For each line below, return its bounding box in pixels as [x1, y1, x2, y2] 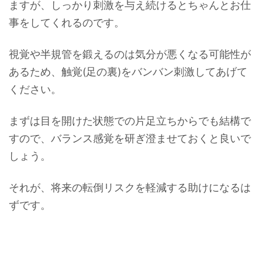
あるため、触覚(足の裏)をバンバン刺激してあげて [9, 65, 247, 78]
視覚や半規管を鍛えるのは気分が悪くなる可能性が [9, 47, 251, 60]
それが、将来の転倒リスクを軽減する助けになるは [9, 181, 251, 194]
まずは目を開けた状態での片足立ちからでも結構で [9, 114, 251, 127]
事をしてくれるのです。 [9, 16, 125, 29]
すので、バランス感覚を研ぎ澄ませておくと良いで [9, 132, 251, 144]
